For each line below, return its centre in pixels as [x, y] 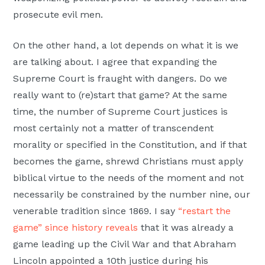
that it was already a [186, 227]
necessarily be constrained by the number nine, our [132, 194]
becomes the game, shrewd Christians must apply [128, 161]
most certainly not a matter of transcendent [114, 128]
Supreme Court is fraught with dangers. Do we [120, 78]
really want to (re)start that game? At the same [120, 95]
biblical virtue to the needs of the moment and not [129, 177]
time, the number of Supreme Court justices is [121, 111]
